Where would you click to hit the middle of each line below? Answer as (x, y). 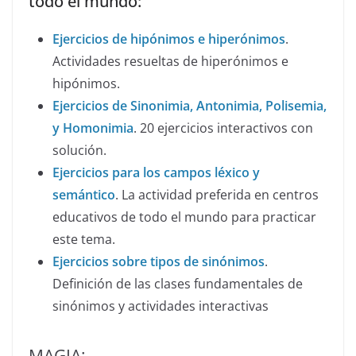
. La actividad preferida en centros (217, 195)
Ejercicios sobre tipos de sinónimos (159, 261)
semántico (84, 195)
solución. (79, 150)
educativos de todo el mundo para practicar (184, 217)
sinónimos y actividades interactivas (161, 306)
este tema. (84, 239)
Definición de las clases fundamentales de (178, 284)
